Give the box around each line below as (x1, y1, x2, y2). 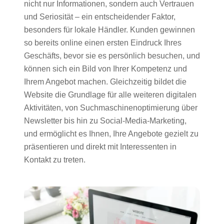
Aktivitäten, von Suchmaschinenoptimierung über (24, 103, 197, 112)
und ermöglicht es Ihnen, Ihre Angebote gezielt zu (24, 129, 198, 138)
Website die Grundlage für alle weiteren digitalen (24, 90, 196, 99)
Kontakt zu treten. (24, 155, 85, 164)
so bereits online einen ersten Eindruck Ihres (24, 38, 181, 47)
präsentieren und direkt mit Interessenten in (24, 142, 176, 151)
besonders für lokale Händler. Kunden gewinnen (24, 25, 195, 34)
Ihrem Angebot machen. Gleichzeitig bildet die (24, 77, 186, 86)
